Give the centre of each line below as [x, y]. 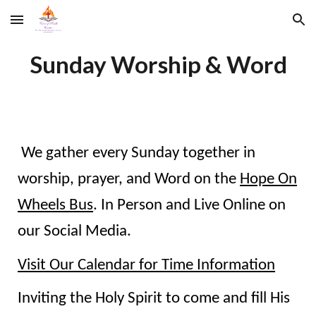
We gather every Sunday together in [137, 153]
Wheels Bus [56, 206]
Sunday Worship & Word [158, 64]
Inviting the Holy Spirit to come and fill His [154, 299]
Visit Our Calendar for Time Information [147, 265]
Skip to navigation [261, 26]
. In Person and [144, 206]
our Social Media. [75, 232]
